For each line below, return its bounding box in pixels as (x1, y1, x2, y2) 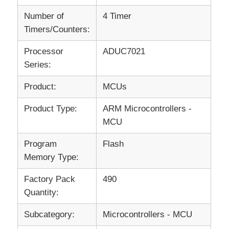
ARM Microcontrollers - (103, 103, 192, 113)
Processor (24, 46, 64, 56)
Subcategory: (24, 209, 75, 219)
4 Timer (103, 11, 132, 21)
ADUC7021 (103, 46, 146, 56)
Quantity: (24, 187, 59, 197)
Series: (24, 59, 52, 70)
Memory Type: (24, 152, 79, 162)
